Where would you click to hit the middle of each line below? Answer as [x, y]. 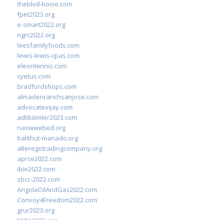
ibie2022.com [36, 169]
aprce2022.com [40, 159]
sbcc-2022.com [39, 179]
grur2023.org [36, 210]
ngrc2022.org [36, 35]
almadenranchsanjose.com [58, 97]
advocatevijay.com [45, 107]
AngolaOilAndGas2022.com [57, 190]
